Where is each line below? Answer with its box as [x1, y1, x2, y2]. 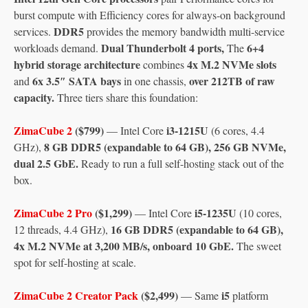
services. [14, 23, 54, 38]
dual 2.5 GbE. [14, 155, 78, 171]
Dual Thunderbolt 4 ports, [101, 39, 224, 56]
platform [230, 287, 268, 302]
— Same [178, 287, 221, 302]
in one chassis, [121, 73, 189, 88]
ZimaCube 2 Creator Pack [14, 287, 138, 303]
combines [140, 56, 187, 71]
